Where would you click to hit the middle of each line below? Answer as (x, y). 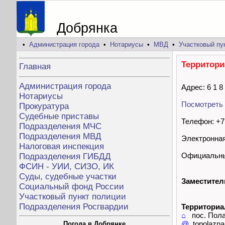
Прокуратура (44, 106)
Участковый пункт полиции (73, 197)
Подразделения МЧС (60, 127)
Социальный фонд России (72, 187)
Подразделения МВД (60, 137)
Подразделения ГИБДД (65, 157)
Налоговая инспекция (62, 147)
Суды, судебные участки (68, 177)
